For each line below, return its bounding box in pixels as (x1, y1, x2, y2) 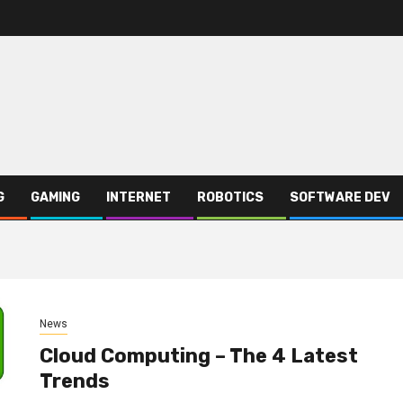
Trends (39, 369, 110, 394)
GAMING (31, 189, 80, 205)
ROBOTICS (197, 189, 264, 205)
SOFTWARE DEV (290, 189, 390, 205)
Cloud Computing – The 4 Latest (39, 344, 358, 369)
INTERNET (106, 189, 171, 205)
